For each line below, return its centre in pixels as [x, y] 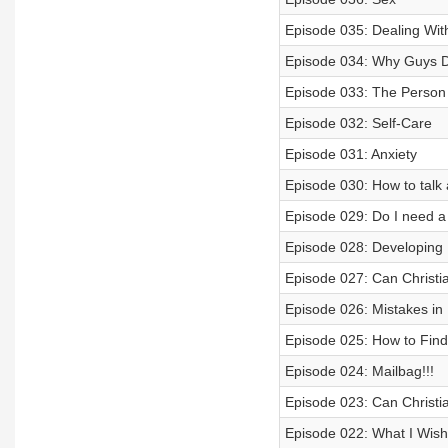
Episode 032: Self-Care [358, 123]
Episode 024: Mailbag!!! [359, 371]
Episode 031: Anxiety [350, 154]
